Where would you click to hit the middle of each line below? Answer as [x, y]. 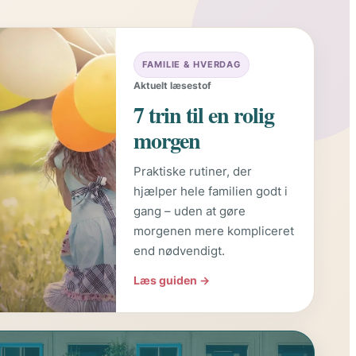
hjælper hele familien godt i [211, 192]
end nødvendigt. [180, 251]
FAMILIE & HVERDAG [192, 65]
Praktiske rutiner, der [193, 172]
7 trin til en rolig [204, 115]
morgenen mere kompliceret [214, 231]
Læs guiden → [172, 281]
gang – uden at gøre [190, 211]
